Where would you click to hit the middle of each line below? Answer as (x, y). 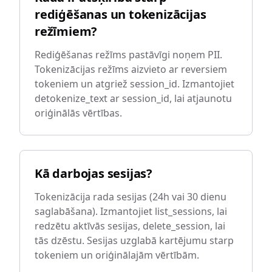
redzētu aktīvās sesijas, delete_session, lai (130, 226)
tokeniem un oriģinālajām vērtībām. (117, 255)
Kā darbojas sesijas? (93, 173)
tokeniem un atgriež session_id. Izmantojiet (134, 84)
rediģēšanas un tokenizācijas (121, 14)
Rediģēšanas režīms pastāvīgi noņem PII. (128, 55)
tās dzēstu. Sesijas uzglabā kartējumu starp (134, 240)
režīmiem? (66, 31)
